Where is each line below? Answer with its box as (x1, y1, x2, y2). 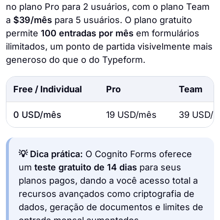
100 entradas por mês (41, 28, 134, 39)
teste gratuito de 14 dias (34, 162, 137, 173)
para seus (137, 162, 181, 173)
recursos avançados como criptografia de (19, 189, 194, 199)
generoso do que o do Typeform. (6, 55, 145, 65)
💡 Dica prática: (19, 149, 85, 160)
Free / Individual (13, 84, 82, 95)
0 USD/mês (13, 110, 61, 120)
